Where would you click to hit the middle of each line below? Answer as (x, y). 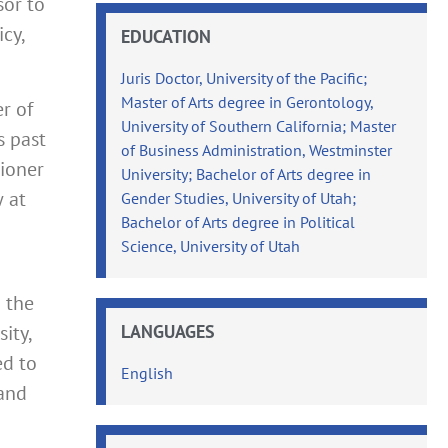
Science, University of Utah (211, 245)
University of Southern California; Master (259, 125)
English (147, 372)
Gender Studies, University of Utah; (239, 197)
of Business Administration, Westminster (257, 149)
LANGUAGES (168, 331)
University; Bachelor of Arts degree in (246, 173)
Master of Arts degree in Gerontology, (247, 101)
